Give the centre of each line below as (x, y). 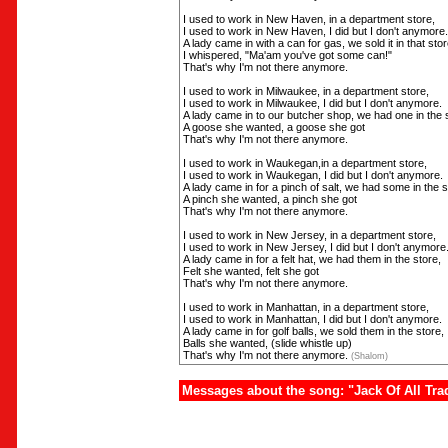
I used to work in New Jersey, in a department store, (309, 235)
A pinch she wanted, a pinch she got (270, 199)
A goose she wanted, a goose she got (274, 127)
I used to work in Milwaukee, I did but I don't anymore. (312, 103)
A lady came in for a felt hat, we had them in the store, (312, 259)
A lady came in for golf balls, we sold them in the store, (313, 331)
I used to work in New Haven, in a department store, (309, 19)
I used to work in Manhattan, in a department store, (306, 307)
